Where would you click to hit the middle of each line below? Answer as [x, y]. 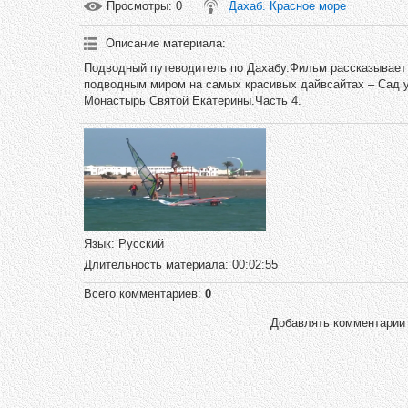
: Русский [138, 243]
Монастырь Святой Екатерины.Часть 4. [193, 101]
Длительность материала [154, 264]
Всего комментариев [141, 293]
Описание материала [164, 43]
